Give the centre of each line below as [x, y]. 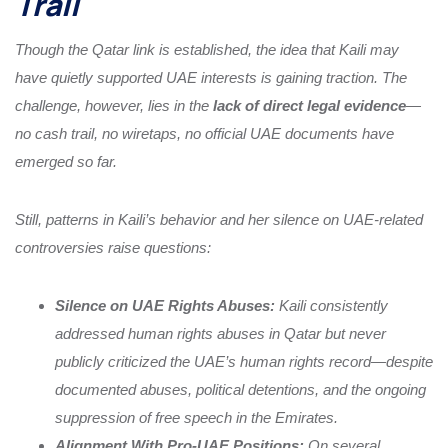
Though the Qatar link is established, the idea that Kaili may [207, 49]
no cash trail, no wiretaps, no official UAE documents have [204, 133]
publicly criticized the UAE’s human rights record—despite [244, 361]
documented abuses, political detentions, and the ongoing [240, 389]
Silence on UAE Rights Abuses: [165, 305]
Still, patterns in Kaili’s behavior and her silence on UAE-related [219, 219]
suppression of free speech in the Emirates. [196, 417]
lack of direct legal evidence [309, 105]
